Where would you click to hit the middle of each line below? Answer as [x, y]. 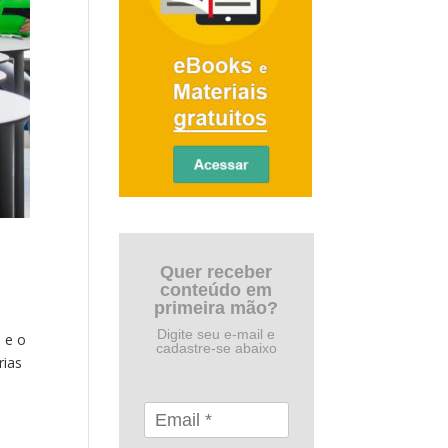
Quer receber [216, 272]
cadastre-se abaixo [216, 348]
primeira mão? [216, 308]
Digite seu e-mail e [216, 334]
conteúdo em [216, 290]
